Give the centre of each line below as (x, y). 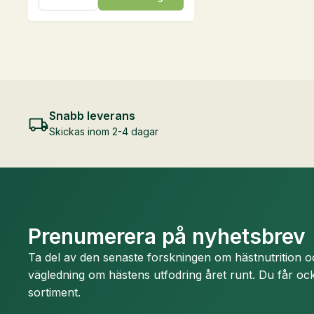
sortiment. (54, 292)
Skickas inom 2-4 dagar (104, 132)
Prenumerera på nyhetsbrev (167, 236)
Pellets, (57, 12)
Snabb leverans (92, 116)
